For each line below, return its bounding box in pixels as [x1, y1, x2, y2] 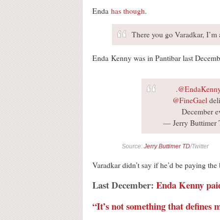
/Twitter [190, 143, 209, 150]
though [121, 6, 145, 16]
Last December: [92, 178, 156, 192]
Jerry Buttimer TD [144, 143, 190, 150]
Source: [122, 143, 144, 150]
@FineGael [172, 95, 207, 106]
